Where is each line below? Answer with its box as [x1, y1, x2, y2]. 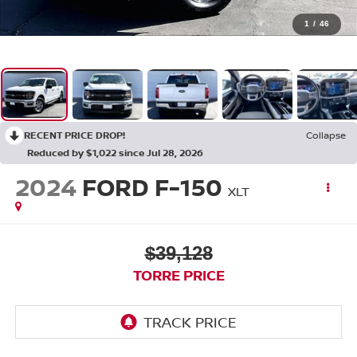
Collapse [306, 128, 346, 143]
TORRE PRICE [132, 265, 225, 284]
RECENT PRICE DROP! [24, 128, 125, 143]
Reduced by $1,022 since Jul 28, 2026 [27, 146, 203, 160]
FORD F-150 [81, 171, 222, 204]
